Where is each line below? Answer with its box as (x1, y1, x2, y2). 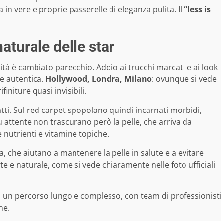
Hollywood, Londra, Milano (45, 73, 152, 84)
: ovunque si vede (152, 73, 217, 84)
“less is (184, 3, 211, 15)
